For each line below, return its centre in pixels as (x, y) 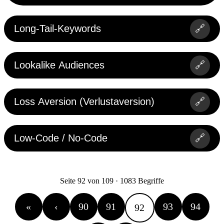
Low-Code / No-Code (61, 138)
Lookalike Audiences (59, 65)
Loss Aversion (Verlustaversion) (84, 102)
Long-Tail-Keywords (57, 29)
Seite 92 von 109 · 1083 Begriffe (112, 181)
